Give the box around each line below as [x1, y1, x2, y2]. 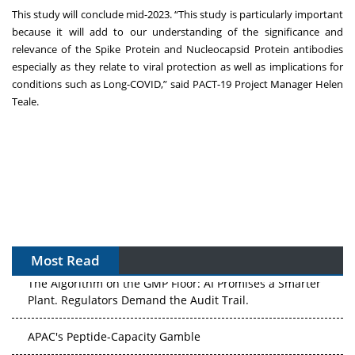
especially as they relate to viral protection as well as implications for [12, 59, 343, 74]
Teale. [12, 94, 41, 109]
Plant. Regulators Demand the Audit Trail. [28, 289, 249, 305]
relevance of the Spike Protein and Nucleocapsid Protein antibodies [12, 41, 343, 56]
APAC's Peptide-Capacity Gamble [28, 326, 200, 342]
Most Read [31, 250, 100, 269]
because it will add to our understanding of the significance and [12, 24, 343, 39]
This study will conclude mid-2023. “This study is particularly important [12, 6, 343, 21]
